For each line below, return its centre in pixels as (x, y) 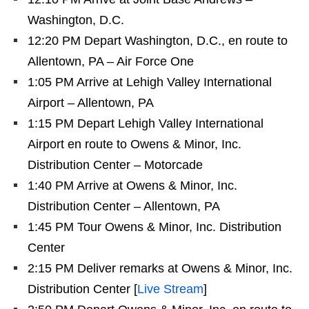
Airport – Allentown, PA (91, 103)
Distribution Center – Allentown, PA (124, 206)
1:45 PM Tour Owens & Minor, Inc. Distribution (154, 227)
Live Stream (170, 289)
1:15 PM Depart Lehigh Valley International (146, 123)
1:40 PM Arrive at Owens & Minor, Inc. (132, 186)
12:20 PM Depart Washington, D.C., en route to (158, 41)
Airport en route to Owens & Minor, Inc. (134, 144)
